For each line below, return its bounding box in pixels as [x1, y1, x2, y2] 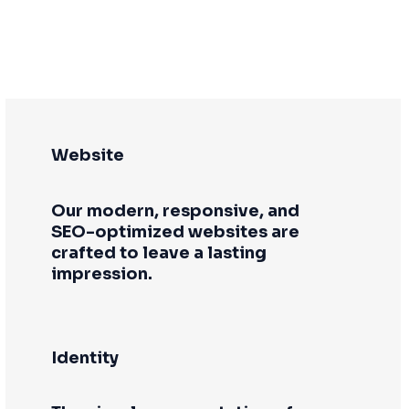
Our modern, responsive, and [51, 200, 300, 221]
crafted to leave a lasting [51, 242, 267, 263]
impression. [51, 263, 157, 284]
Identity [51, 348, 120, 369]
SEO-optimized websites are [51, 221, 300, 242]
